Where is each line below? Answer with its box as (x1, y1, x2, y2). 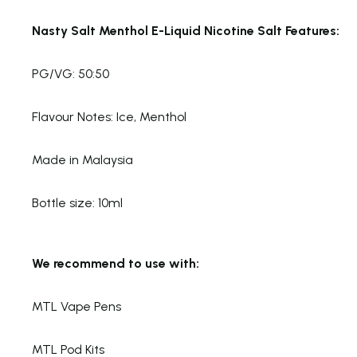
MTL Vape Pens (32, 299, 121, 314)
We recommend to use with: (32, 256, 199, 271)
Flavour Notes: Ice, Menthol (32, 109, 186, 124)
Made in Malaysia (32, 152, 133, 167)
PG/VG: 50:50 (32, 66, 109, 81)
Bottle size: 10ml (32, 195, 123, 210)
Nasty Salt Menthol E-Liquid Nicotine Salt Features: (32, 23, 339, 38)
